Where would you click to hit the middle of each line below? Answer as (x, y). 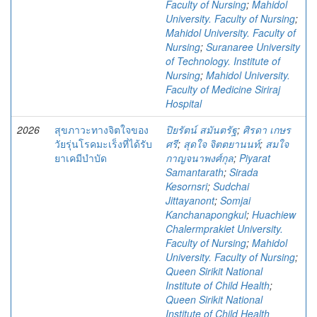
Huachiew (274, 214)
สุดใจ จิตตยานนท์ (221, 144)
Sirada (244, 172)
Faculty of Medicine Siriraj (223, 89)
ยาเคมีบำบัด (81, 158)
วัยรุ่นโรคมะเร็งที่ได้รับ (103, 144)
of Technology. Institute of (223, 61)
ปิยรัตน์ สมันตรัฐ (201, 129)
